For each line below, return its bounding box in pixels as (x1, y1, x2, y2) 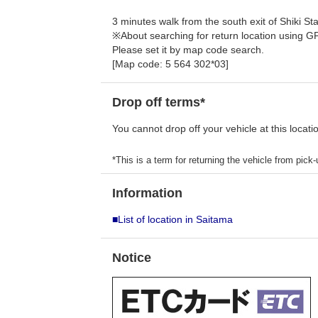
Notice (112, 251, 151, 265)
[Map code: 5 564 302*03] (112, 58, 229, 70)
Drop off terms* (112, 95, 205, 109)
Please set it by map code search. (112, 44, 264, 55)
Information (112, 186, 182, 200)
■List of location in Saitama (112, 214, 233, 225)
